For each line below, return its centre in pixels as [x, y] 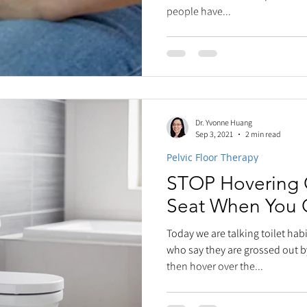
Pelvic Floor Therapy [212, 157]
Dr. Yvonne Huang [224, 122]
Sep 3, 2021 [214, 134]
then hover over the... [215, 266]
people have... [199, 11]
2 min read [263, 134]
